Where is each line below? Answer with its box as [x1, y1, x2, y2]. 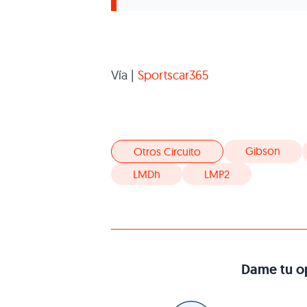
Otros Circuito [134, 145, 201, 158]
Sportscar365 [138, 67, 208, 83]
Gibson [245, 144, 280, 158]
